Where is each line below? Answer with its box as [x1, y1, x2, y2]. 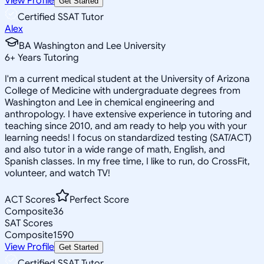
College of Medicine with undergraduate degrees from [5, 84, 240, 97]
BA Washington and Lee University [19, 39, 166, 52]
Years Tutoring [15, 51, 79, 64]
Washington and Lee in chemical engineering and [5, 96, 214, 108]
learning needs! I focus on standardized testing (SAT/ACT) [5, 131, 252, 144]
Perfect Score [70, 193, 129, 206]
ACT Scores [5, 193, 55, 206]
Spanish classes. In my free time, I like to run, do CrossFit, [5, 155, 250, 167]
